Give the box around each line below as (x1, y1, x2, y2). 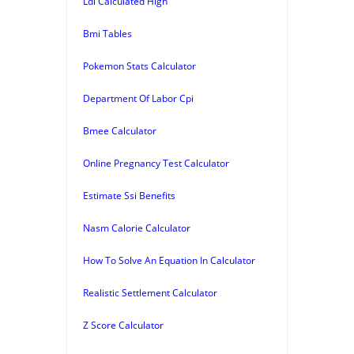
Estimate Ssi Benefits (83, 188, 175, 202)
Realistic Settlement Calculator (83, 285, 217, 299)
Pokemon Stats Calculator (83, 58, 196, 73)
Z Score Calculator (83, 318, 164, 332)
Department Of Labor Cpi (83, 91, 194, 105)
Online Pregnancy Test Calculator (83, 156, 229, 170)
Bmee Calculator (83, 123, 156, 137)
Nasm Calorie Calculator (83, 220, 190, 235)
